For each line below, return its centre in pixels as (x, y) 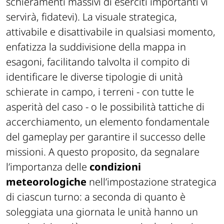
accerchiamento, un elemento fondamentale (108, 122)
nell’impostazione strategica (151, 182)
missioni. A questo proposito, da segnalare (103, 152)
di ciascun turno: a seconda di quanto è (96, 197)
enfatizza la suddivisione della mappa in (96, 47)
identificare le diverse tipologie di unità (94, 77)
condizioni (115, 167)
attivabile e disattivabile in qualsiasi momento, (111, 32)
